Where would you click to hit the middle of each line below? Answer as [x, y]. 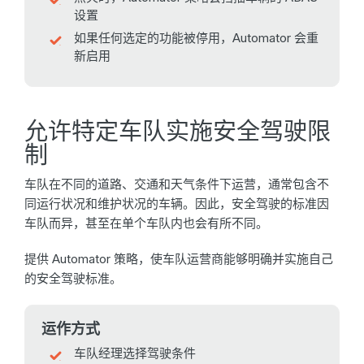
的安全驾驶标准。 [73, 279]
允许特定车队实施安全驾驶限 [178, 132]
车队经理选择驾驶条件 [135, 353]
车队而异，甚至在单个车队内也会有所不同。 [146, 223]
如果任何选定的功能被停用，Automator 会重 [196, 38]
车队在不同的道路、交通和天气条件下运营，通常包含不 [177, 184]
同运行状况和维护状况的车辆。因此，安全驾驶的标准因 [177, 204]
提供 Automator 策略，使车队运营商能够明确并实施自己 [179, 259]
